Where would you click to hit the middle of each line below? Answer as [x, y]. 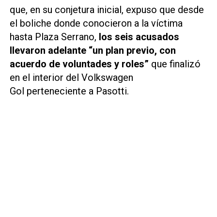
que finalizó [176, 64]
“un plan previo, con [132, 51]
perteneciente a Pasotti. [78, 91]
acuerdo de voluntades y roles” [79, 64]
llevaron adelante [49, 51]
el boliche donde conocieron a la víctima [96, 23]
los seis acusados [139, 37]
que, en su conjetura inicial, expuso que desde [107, 10]
